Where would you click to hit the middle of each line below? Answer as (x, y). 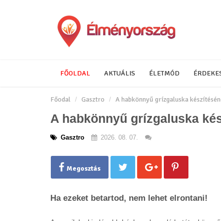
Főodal (60, 99)
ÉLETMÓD (164, 73)
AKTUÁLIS (120, 73)
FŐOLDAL (75, 73)
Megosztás (84, 168)
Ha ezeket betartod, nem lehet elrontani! (129, 198)
